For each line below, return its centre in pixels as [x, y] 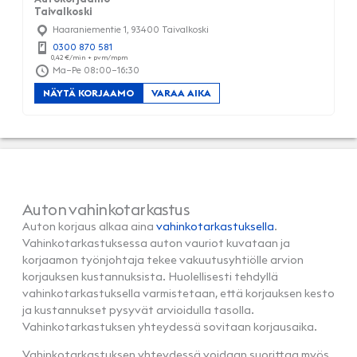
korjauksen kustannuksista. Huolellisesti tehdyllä [150, 277]
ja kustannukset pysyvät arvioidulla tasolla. [138, 310]
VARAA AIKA [181, 93]
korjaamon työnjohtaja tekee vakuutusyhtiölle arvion [163, 260]
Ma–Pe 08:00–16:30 [95, 70]
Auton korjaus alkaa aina [89, 227]
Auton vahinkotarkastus [106, 210]
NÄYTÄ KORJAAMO [88, 93]
